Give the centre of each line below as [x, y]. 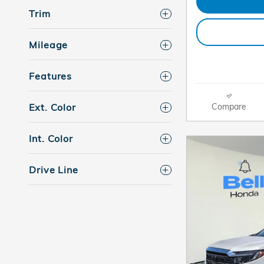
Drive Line [54, 170]
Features [51, 76]
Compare [229, 106]
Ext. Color [52, 108]
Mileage [49, 45]
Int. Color [51, 139]
